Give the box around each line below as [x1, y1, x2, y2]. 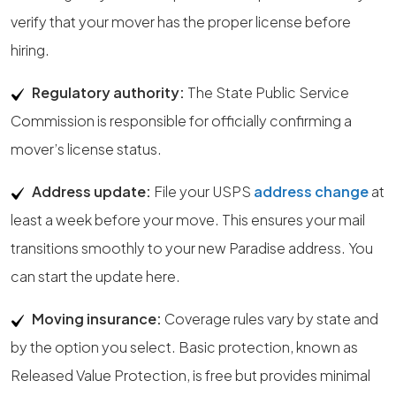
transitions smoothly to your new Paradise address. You [11, 239, 373, 257]
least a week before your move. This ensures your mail [11, 210, 365, 229]
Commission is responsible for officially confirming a [11, 111, 352, 130]
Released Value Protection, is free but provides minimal [11, 366, 370, 385]
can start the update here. [11, 267, 180, 286]
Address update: [32, 182, 154, 201]
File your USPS [154, 182, 254, 201]
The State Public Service [185, 83, 349, 102]
